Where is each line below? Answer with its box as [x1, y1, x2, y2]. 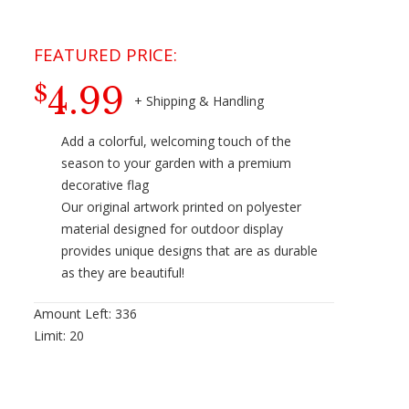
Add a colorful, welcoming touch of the [61, 132, 292, 151]
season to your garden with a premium [61, 154, 292, 173]
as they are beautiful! [61, 264, 185, 282]
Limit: [34, 327, 70, 345]
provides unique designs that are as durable [61, 242, 319, 260]
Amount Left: [34, 305, 116, 323]
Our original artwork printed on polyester [61, 198, 302, 216]
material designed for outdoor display [61, 220, 284, 238]
